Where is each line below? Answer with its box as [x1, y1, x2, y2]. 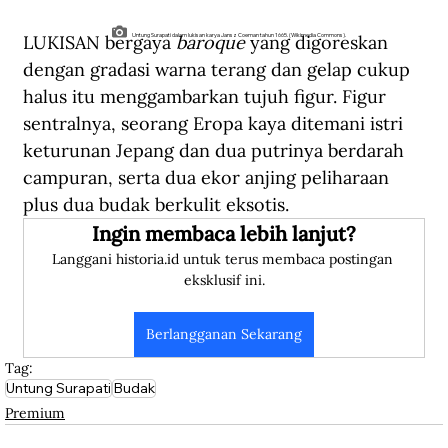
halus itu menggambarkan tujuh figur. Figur [23, 85, 391, 109]
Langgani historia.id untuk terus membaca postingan [51, 250, 397, 269]
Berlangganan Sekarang [146, 325, 302, 344]
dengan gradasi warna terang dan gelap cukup [23, 58, 415, 82]
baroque [176, 31, 245, 55]
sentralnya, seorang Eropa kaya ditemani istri [23, 112, 408, 136]
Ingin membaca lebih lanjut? [92, 221, 356, 247]
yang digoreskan [245, 31, 393, 55]
